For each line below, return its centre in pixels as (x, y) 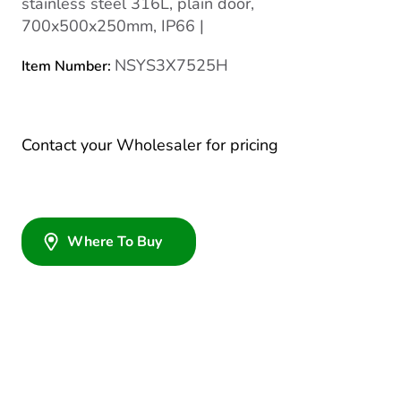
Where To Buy (115, 242)
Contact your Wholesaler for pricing (150, 145)
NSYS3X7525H (171, 65)
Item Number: (68, 66)
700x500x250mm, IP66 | (113, 26)
